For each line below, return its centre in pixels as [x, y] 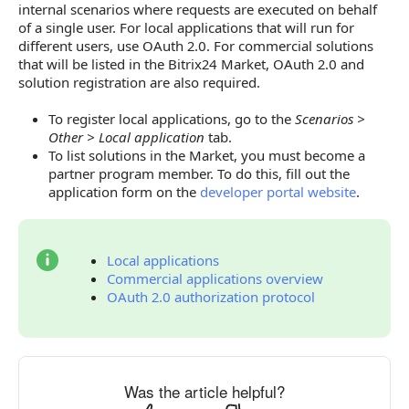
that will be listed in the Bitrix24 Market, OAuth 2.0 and [191, 63]
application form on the [124, 191]
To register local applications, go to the [172, 118]
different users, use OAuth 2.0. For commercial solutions [196, 45]
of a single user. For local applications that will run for [186, 27]
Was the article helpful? [204, 391]
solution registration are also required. [139, 82]
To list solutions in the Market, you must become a [207, 155]
